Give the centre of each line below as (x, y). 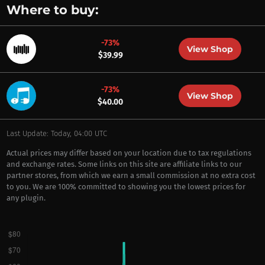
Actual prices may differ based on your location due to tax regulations (129, 153)
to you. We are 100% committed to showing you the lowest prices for (126, 187)
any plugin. (26, 198)
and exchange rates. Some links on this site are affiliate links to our (124, 164)
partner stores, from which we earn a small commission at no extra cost (131, 175)
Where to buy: (52, 10)
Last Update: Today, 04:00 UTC (56, 133)
